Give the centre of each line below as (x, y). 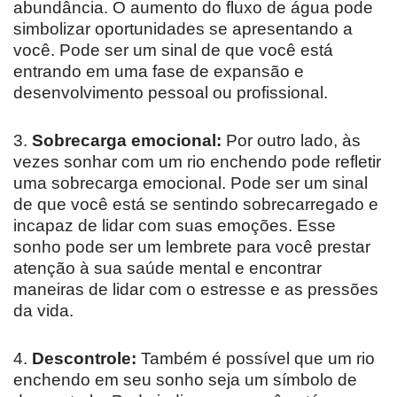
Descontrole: (84, 358)
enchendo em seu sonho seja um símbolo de (185, 379)
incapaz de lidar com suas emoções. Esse (175, 225)
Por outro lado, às (291, 140)
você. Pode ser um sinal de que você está (173, 50)
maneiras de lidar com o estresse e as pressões (196, 289)
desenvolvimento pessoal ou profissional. (171, 92)
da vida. (43, 310)
